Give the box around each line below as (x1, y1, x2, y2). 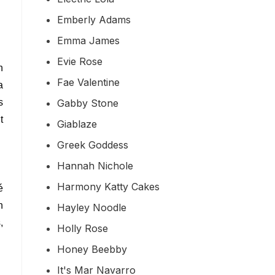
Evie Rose (57, 55, 103, 68)
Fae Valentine (57, 76, 120, 88)
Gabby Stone (57, 96, 118, 109)
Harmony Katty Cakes (57, 180, 160, 193)
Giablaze (57, 117, 97, 130)
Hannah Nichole (57, 159, 133, 172)
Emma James (57, 34, 120, 47)
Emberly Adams (57, 13, 131, 26)
